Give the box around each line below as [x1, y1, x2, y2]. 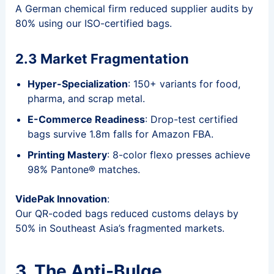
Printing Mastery [27, 149, 107, 161]
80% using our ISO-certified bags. [15, 17, 172, 29]
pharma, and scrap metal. [27, 92, 145, 105]
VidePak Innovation [15, 193, 107, 206]
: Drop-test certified [144, 113, 238, 126]
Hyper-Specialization [27, 78, 128, 91]
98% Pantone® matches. [27, 163, 140, 176]
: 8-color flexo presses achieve [106, 149, 250, 161]
